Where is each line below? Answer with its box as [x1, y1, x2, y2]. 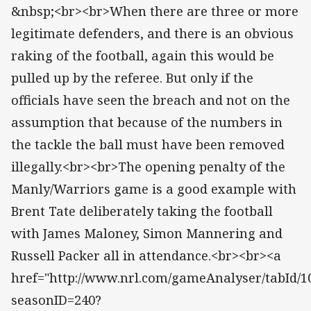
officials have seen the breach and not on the [11, 92, 290, 109]
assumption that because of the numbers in [11, 114, 283, 131]
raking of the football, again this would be [11, 47, 274, 65]
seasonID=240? [11, 292, 101, 309]
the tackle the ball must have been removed [11, 136, 285, 153]
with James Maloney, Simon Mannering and [11, 225, 283, 242]
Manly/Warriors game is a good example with [11, 180, 296, 198]
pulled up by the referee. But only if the [11, 69, 253, 87]
